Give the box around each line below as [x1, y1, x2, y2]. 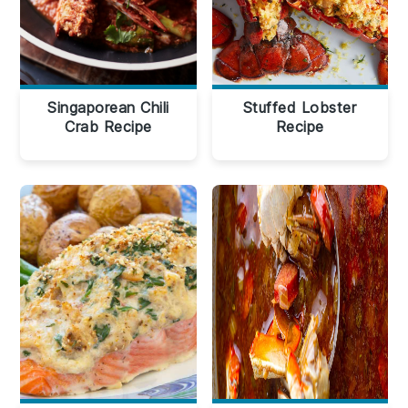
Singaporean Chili [47, 98, 169, 117]
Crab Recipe [65, 117, 152, 136]
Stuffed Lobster [242, 98, 357, 117]
